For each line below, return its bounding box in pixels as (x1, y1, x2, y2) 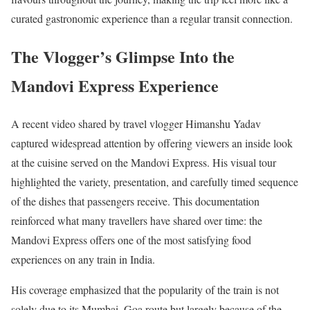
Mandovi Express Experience (11, 73, 219, 98)
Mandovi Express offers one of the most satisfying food (11, 232, 251, 248)
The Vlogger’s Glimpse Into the (11, 44, 235, 69)
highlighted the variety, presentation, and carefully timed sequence (11, 174, 298, 190)
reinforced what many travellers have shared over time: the (11, 213, 262, 228)
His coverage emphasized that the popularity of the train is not (11, 282, 279, 298)
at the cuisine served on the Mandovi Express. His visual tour (11, 155, 276, 170)
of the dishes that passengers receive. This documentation (11, 194, 259, 209)
